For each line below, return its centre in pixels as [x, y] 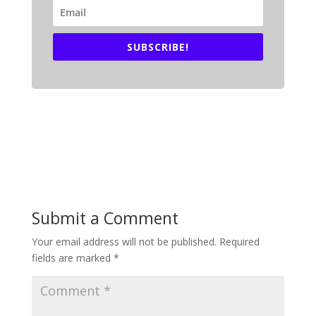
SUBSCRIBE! [158, 47]
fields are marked [72, 257]
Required [239, 241]
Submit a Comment [105, 218]
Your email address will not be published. [124, 241]
